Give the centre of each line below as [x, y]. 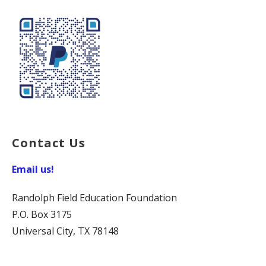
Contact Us [49, 142]
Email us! [33, 169]
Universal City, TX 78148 [65, 231]
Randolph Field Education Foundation [94, 197]
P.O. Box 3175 [42, 214]
